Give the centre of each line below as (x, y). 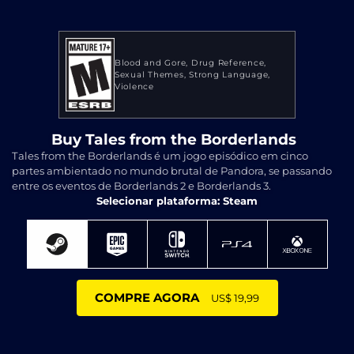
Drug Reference (228, 62)
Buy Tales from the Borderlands (174, 139)
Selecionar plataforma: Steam (177, 200)
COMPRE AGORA (147, 298)
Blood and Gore (150, 62)
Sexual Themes (149, 74)
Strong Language (229, 74)
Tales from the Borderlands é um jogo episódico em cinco (160, 155)
